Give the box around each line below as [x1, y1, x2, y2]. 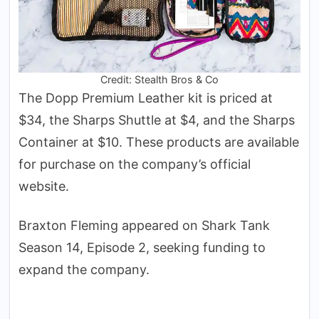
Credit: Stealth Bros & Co [100, 73, 219, 85]
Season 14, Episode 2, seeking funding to [19, 239, 266, 255]
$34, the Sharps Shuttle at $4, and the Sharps [19, 112, 295, 127]
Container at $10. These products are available [19, 134, 299, 150]
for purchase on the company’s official [19, 156, 251, 172]
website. [19, 178, 69, 194]
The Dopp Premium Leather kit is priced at [19, 90, 273, 105]
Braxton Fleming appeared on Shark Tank [19, 217, 270, 233]
